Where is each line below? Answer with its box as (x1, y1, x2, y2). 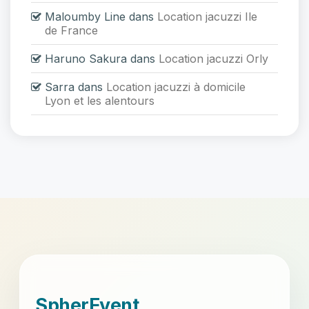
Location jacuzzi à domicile (106, 80, 246, 94)
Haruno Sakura (45, 52, 127, 66)
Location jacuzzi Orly (159, 52, 268, 66)
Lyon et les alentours (45, 94, 154, 108)
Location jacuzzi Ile (157, 10, 257, 23)
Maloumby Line (45, 10, 126, 23)
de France (45, 23, 98, 37)
